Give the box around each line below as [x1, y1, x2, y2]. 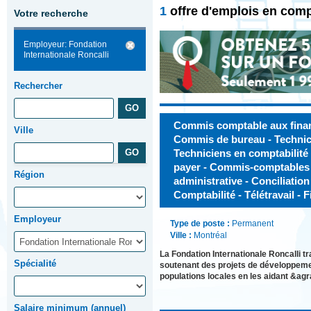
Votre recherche [14, 8, 88, 19]
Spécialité [14, 258, 56, 269]
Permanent [232, 219, 274, 228]
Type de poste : [170, 219, 232, 228]
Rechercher [14, 81, 62, 91]
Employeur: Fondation [24, 40, 107, 49]
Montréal [194, 230, 227, 240]
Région [14, 169, 44, 180]
